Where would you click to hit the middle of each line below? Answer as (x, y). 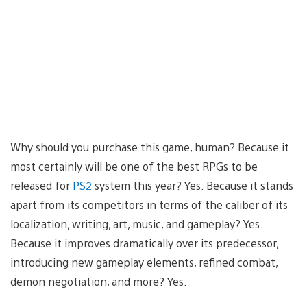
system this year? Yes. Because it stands (193, 185)
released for (41, 185)
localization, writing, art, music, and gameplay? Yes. (136, 223)
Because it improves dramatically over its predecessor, (144, 243)
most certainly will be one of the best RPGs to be (134, 166)
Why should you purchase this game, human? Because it (150, 147)
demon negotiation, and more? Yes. (99, 281)
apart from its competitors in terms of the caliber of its (149, 204)
